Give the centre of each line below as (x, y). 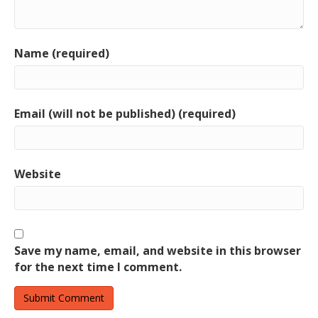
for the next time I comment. (98, 267)
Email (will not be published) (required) (125, 114)
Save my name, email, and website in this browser (158, 251)
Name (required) (62, 53)
